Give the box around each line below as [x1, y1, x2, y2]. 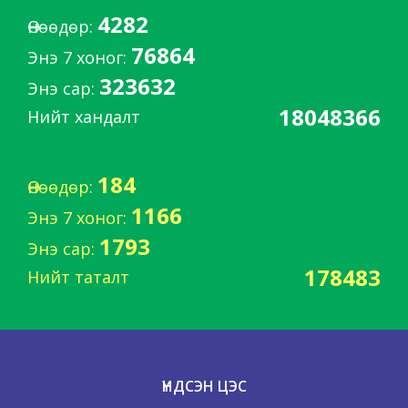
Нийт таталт [27, 266, 129, 289]
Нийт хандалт [27, 106, 140, 128]
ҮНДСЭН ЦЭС [161, 375, 247, 396]
